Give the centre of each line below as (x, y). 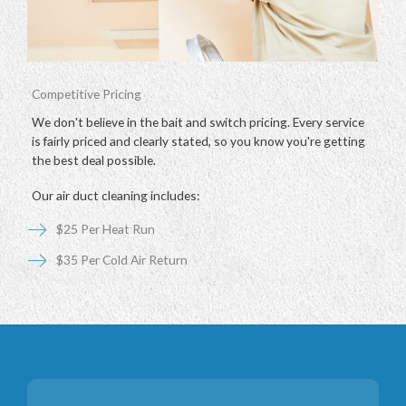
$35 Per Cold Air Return (122, 259)
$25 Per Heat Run (106, 229)
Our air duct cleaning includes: (116, 195)
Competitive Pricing (87, 93)
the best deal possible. (94, 159)
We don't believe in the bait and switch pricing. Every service (198, 121)
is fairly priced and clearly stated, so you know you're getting (198, 140)
